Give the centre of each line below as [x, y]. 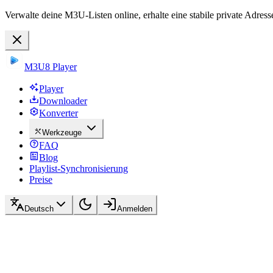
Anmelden [135, 209]
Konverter [58, 113]
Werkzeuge [62, 133]
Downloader [63, 101]
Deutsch [39, 209]
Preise [41, 179]
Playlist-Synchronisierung [79, 168]
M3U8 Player [51, 67]
